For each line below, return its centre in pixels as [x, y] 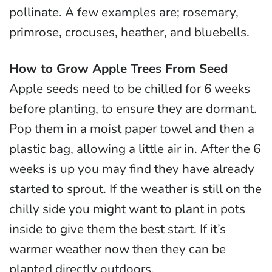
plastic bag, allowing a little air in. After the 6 [135, 148]
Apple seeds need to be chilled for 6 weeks [130, 88]
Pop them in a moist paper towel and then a [132, 128]
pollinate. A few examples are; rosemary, [124, 12]
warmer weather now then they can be [117, 249]
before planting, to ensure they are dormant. [133, 108]
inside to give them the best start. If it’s [117, 229]
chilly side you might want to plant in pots [127, 209]
